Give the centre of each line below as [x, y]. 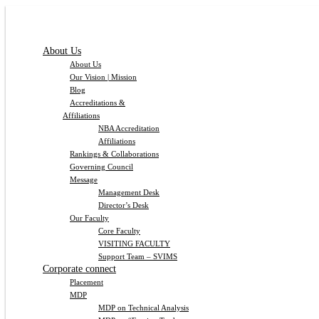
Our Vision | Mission [103, 77]
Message [84, 179]
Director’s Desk [124, 205]
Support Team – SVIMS [138, 256]
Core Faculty [119, 231]
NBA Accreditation [129, 128]
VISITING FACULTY [134, 244]
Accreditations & [98, 103]
